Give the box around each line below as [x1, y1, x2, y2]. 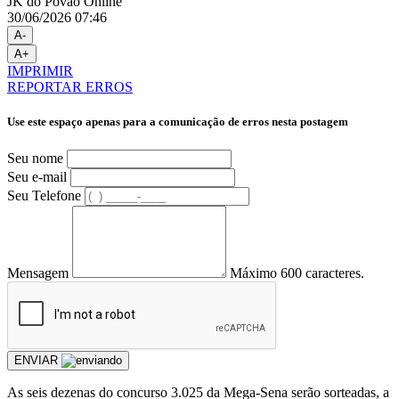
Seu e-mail [7, 168, 67, 184]
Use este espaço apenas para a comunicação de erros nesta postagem [7, 115, 348, 129]
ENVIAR [14, 353, 61, 367]
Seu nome [7, 150, 63, 166]
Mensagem [7, 265, 69, 281]
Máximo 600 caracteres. [230, 265, 364, 281]
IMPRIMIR [7, 63, 73, 79]
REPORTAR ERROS [7, 79, 133, 95]
